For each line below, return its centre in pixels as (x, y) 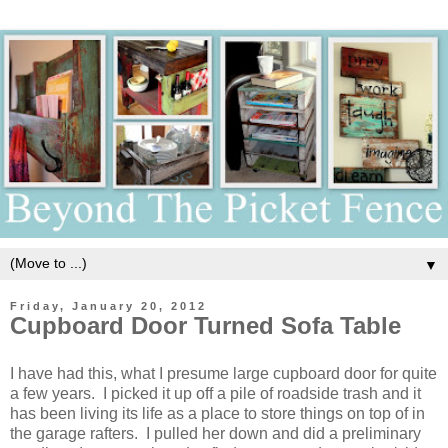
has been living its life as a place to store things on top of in (217, 414)
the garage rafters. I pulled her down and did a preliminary (215, 434)
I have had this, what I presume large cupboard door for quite (223, 374)
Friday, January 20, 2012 (108, 306)
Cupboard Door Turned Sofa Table (205, 326)
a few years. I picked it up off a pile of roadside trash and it (215, 394)
